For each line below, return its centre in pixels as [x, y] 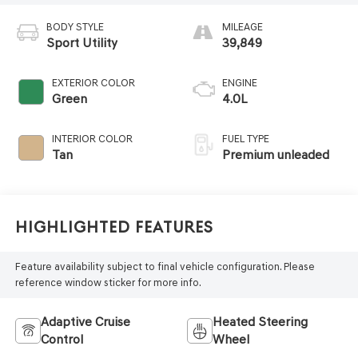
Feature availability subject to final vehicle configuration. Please [165, 266]
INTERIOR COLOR [92, 138]
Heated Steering [260, 321]
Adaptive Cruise [85, 321]
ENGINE [240, 82]
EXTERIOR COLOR [93, 82]
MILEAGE [243, 26]
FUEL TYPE [246, 138]
